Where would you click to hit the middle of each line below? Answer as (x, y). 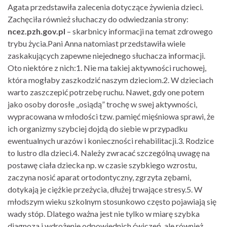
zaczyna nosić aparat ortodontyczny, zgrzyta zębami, (99, 177)
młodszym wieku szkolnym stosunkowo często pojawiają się (112, 201)
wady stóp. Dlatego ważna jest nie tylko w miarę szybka (104, 214)
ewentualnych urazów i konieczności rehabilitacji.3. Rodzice (111, 141)
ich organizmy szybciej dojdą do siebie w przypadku (98, 128)
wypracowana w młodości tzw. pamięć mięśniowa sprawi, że (111, 116)
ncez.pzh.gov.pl (36, 31)
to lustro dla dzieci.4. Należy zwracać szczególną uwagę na (109, 153)
